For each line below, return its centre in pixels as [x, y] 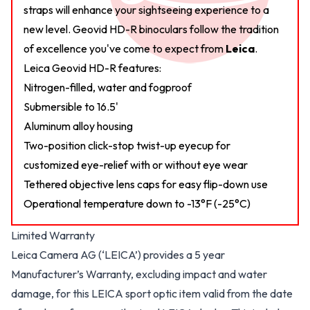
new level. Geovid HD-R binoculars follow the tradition [151, 29]
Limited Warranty [53, 235]
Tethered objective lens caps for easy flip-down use [146, 184]
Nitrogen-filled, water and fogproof [108, 87]
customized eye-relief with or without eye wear [136, 165]
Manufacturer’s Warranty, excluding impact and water [139, 274]
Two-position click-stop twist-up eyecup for [127, 145]
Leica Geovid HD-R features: [92, 68]
